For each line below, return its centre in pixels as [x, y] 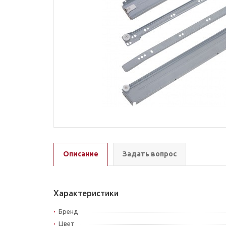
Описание [81, 154]
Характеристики [86, 193]
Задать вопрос [150, 154]
